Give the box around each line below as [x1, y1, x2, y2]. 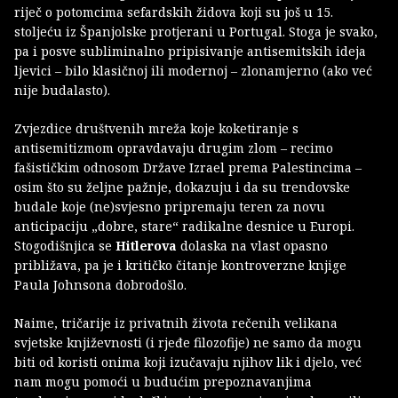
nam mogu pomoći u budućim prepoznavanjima [14, 372, 312, 390]
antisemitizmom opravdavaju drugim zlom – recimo [14, 139, 333, 156]
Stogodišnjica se [14, 236, 115, 254]
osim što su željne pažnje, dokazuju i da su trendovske [14, 178, 350, 195]
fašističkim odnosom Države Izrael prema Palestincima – [14, 158, 362, 176]
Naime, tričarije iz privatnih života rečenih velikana [14, 314, 338, 331]
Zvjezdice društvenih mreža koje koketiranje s [14, 119, 298, 137]
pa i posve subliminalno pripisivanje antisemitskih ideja [14, 42, 366, 60]
